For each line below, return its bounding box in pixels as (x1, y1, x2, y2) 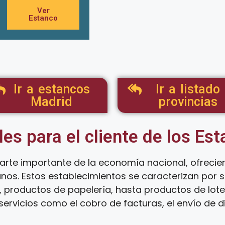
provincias (158, 94, 217, 109)
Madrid (31, 94, 72, 109)
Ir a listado (155, 82, 220, 96)
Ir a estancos (13, 82, 90, 96)
